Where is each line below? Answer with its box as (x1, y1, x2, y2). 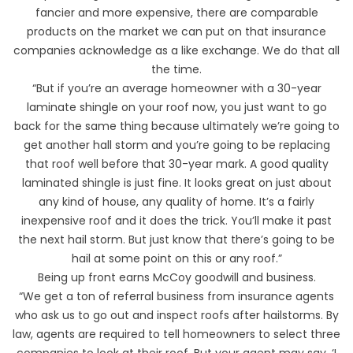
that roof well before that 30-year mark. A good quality (24, 155, 329, 172)
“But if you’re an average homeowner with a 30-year (32, 80, 321, 96)
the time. (151, 61, 202, 77)
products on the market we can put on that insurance (27, 23, 326, 39)
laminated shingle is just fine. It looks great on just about (21, 174, 332, 191)
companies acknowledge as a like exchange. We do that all (13, 42, 340, 58)
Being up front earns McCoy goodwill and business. (37, 269, 316, 285)
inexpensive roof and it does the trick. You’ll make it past (21, 212, 332, 229)
